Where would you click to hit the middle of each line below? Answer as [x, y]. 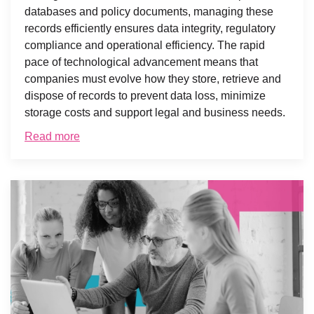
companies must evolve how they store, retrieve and [153, 79]
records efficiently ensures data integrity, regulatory [150, 28]
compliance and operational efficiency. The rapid [145, 45]
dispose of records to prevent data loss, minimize [145, 96]
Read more [52, 136]
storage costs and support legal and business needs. [155, 112]
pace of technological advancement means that [141, 62]
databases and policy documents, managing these [149, 12]
